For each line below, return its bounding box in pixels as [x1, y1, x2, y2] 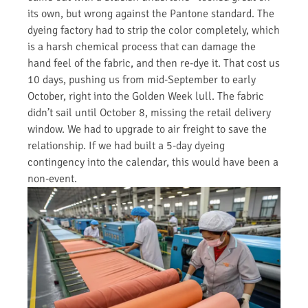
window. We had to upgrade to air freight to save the [27, 122, 267, 136]
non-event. [27, 171, 77, 186]
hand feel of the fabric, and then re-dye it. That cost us [27, 56, 280, 70]
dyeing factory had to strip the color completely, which [27, 23, 280, 37]
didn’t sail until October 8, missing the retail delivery [27, 105, 271, 120]
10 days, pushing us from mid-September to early [27, 72, 256, 87]
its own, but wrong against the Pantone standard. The [27, 6, 274, 21]
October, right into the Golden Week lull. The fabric [27, 89, 264, 103]
